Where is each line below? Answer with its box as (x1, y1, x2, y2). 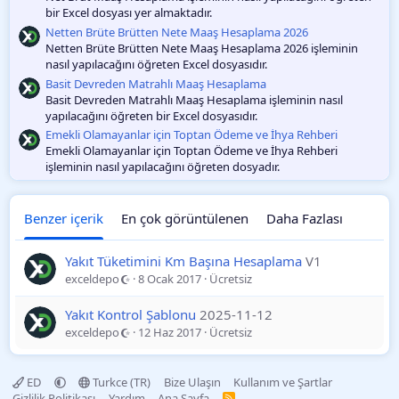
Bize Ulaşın (163, 374, 221, 391)
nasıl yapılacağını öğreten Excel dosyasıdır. (45, 55, 267, 72)
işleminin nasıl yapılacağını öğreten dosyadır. (45, 159, 280, 175)
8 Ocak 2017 (138, 271, 202, 288)
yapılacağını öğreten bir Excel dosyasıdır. (45, 107, 257, 124)
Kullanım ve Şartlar (233, 374, 333, 391)
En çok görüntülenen (121, 209, 248, 228)
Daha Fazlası (266, 209, 343, 228)
